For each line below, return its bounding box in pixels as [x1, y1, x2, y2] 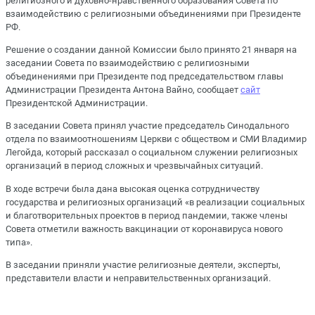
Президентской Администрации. [6, 98, 148, 109]
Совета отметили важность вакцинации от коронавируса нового [6, 223, 283, 234]
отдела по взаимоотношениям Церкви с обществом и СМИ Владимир [6, 134, 307, 145]
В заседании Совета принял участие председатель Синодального [6, 120, 289, 131]
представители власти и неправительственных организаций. [6, 272, 271, 283]
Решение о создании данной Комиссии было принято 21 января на [6, 44, 297, 56]
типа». [6, 236, 32, 247]
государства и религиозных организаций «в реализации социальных [6, 196, 304, 207]
